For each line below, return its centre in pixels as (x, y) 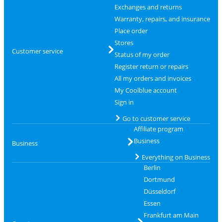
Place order (131, 31)
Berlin (152, 167)
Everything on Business (176, 157)
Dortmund (159, 179)
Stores (124, 43)
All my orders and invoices (153, 78)
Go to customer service (156, 118)
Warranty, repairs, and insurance (162, 19)
